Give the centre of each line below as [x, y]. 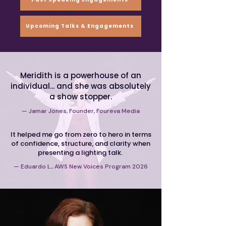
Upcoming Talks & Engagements [80, 26]
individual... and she [51, 86]
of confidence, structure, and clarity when [81, 144]
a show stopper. [81, 97]
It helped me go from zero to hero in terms [81, 134]
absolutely [130, 86]
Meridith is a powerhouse [69, 75]
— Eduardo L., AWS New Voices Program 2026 [81, 166]
